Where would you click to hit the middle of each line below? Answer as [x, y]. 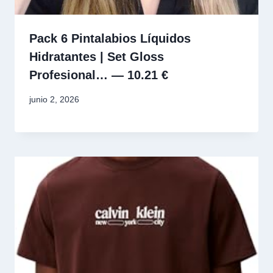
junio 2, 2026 [54, 99]
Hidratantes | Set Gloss [97, 56]
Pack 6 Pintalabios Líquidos [110, 38]
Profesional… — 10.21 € [99, 75]
